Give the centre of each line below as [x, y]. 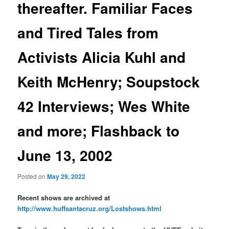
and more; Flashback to [99, 131]
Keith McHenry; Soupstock [109, 82]
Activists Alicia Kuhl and [102, 57]
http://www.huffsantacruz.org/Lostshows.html [90, 208]
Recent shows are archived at [64, 197]
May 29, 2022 [66, 177]
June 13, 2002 [65, 155]
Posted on [32, 176]
